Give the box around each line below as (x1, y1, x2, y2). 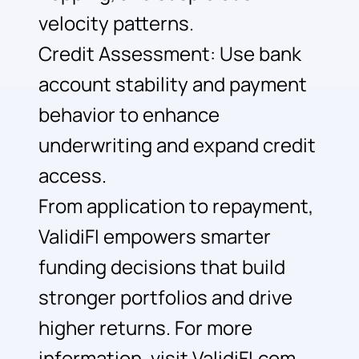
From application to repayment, (38, 193, 313, 220)
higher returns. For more (38, 315, 252, 341)
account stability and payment (38, 71, 307, 98)
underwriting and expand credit (38, 132, 316, 159)
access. (38, 163, 107, 189)
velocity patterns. (38, 10, 194, 37)
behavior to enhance (38, 102, 220, 128)
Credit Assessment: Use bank (38, 41, 301, 67)
